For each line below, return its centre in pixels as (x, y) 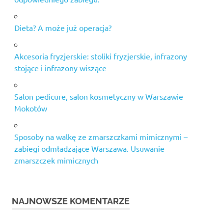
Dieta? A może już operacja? (63, 27)
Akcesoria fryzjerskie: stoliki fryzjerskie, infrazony (100, 56)
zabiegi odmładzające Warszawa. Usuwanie (89, 148)
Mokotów (30, 108)
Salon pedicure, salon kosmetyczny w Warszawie (98, 96)
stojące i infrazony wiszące (60, 68)
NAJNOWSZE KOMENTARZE (71, 201)
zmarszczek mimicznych (56, 160)
